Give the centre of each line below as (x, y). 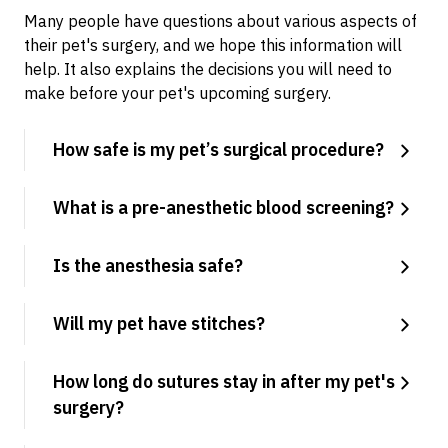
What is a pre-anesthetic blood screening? (223, 207)
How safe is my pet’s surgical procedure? (218, 149)
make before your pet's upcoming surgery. (177, 93)
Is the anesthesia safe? (148, 265)
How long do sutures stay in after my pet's (224, 381)
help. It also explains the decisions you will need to (208, 69)
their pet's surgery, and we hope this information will (213, 45)
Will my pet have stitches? (159, 323)
